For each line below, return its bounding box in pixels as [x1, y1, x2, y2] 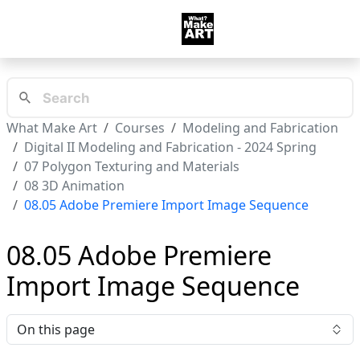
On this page [17, 321, 95, 339]
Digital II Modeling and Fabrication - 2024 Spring [24, 138, 317, 157]
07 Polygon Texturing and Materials [24, 157, 239, 176]
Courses [115, 119, 165, 137]
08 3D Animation [24, 177, 125, 195]
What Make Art [6, 119, 97, 137]
